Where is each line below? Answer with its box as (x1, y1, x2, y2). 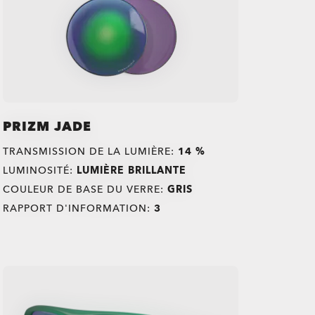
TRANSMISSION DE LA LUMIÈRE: (3, 144, 179, 158)
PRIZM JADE (3, 117, 92, 136)
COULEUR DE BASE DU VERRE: (3, 182, 168, 196)
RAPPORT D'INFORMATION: (3, 201, 155, 215)
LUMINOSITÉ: (3, 163, 77, 177)
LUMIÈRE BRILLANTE (77, 163, 187, 177)
